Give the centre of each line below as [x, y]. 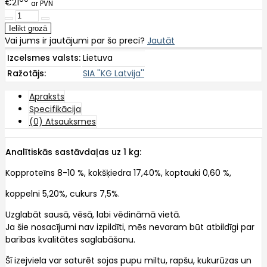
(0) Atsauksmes [63, 122]
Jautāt [161, 41]
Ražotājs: [27, 74]
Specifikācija [55, 109]
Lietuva [98, 58]
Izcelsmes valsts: [44, 58]
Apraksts [47, 97]
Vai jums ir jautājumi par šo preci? [76, 41]
